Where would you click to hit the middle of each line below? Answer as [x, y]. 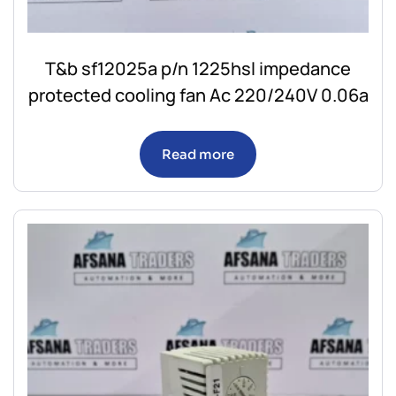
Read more [198, 154]
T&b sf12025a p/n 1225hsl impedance [198, 68]
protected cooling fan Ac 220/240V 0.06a [198, 95]
